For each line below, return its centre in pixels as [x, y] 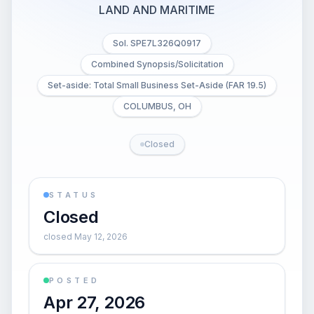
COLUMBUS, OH [157, 106]
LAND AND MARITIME [157, 10]
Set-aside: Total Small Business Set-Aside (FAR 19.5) [157, 85]
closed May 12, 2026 [86, 237]
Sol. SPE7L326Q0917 [157, 43]
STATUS [74, 195]
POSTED [75, 280]
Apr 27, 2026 [95, 302]
